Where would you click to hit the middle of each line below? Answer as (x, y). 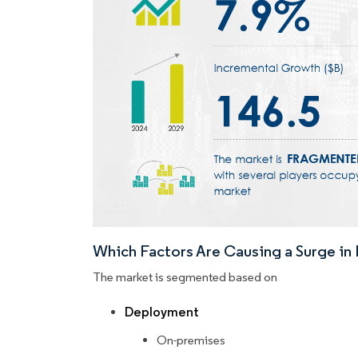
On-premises (191, 340)
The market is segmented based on (185, 277)
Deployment (162, 312)
